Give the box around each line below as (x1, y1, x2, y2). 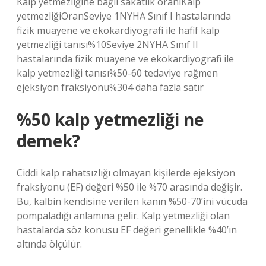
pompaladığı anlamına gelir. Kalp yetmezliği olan (17, 209, 230, 222)
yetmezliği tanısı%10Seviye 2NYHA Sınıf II (17, 38, 198, 51)
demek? (17, 129, 80, 152)
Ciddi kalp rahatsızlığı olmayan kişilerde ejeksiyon (17, 166, 235, 179)
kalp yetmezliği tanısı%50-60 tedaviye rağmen (17, 66, 218, 80)
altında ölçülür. (17, 237, 82, 251)
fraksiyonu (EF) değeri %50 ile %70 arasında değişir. (17, 180, 242, 194)
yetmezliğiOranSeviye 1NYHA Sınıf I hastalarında (17, 9, 231, 23)
